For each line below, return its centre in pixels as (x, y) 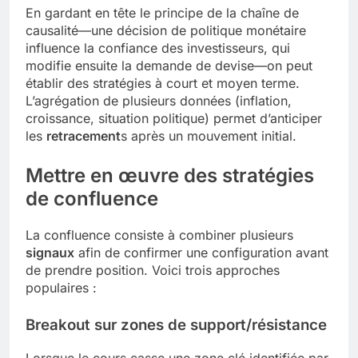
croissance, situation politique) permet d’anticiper (174, 118)
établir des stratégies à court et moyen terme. (163, 83)
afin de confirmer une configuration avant (201, 252)
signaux (50, 252)
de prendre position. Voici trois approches (153, 270)
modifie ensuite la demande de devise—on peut (169, 65)
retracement (84, 135)
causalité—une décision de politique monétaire (166, 30)
